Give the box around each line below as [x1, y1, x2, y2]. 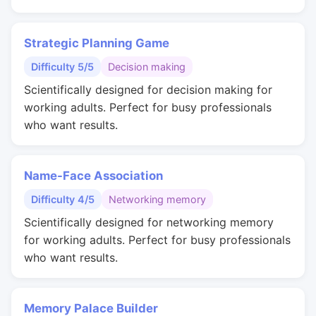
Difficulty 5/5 [31, 61, 94, 73]
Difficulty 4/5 [31, 193, 95, 205]
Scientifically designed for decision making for [24, 83, 272, 97]
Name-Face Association [24, 169, 163, 183]
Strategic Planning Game [24, 36, 169, 50]
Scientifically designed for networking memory [24, 215, 274, 229]
